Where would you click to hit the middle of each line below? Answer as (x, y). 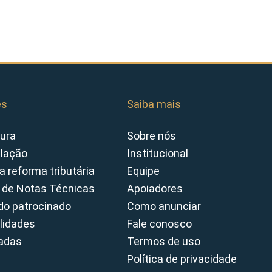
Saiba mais (154, 104)
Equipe (143, 171)
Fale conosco (159, 223)
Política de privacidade (182, 259)
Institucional (158, 153)
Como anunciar (164, 206)
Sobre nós (151, 135)
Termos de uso (164, 241)
